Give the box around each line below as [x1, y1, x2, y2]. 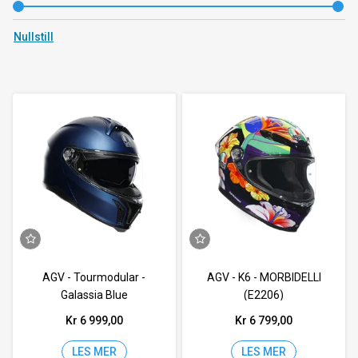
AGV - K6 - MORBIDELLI [206, 270, 321, 284]
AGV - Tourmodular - [42, 270, 146, 284]
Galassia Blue [60, 288, 128, 301]
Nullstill [14, 30, 54, 43]
